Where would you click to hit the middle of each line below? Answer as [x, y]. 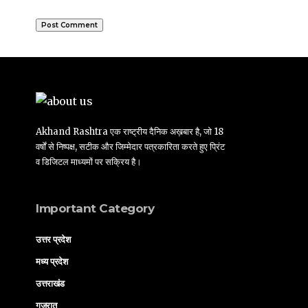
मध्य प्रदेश [52, 261]
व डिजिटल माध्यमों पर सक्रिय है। [89, 162]
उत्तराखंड [50, 283]
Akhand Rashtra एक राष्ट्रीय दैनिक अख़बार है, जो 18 [130, 131]
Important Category [95, 208]
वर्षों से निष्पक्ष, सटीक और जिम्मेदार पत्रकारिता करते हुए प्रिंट [130, 146]
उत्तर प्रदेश [53, 239]
